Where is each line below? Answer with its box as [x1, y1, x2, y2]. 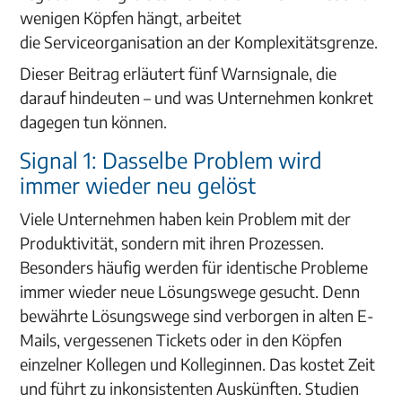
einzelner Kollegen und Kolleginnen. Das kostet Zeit [20, 354, 376, 374]
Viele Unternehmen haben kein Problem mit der [20, 208, 352, 229]
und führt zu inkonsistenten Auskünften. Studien [20, 378, 360, 398]
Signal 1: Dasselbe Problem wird [20, 146, 323, 173]
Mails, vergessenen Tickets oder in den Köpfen [20, 329, 343, 350]
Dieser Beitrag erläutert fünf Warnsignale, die [20, 63, 337, 83]
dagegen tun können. [20, 111, 168, 132]
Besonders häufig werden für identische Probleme [20, 257, 369, 277]
